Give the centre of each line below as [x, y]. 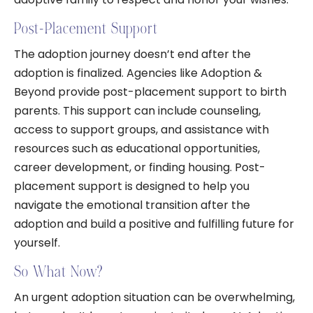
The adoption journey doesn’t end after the [132, 54]
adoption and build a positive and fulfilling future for [154, 224]
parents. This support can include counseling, [137, 111]
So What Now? [58, 272]
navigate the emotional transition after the [132, 205]
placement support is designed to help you [132, 186]
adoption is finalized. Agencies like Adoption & [138, 73]
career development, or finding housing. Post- [140, 167]
